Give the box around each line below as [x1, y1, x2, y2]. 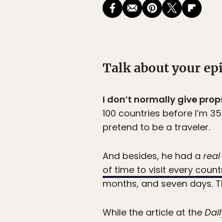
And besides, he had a [103, 150, 203, 163]
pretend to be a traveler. [103, 121, 210, 134]
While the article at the [103, 206, 205, 219]
